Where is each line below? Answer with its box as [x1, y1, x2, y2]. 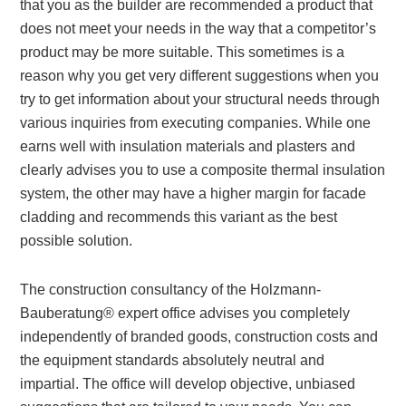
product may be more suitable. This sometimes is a [20, 44, 345, 60]
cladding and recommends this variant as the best [20, 209, 338, 225]
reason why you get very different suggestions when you [20, 68, 380, 83]
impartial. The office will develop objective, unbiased [20, 376, 356, 391]
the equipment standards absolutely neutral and [20, 353, 325, 368]
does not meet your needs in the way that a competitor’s [20, 21, 377, 36]
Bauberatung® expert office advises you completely [20, 305, 351, 321]
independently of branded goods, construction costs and [20, 329, 379, 344]
